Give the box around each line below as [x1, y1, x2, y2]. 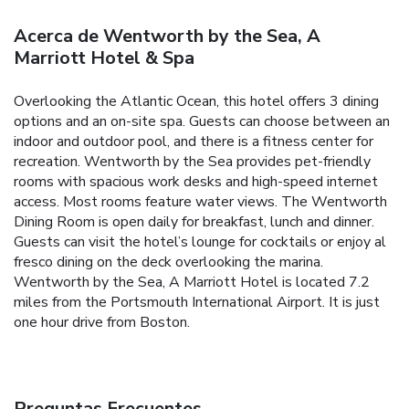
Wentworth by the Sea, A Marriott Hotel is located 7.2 [14, 271, 370, 292]
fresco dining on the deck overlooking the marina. [14, 251, 323, 272]
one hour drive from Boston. [14, 311, 190, 332]
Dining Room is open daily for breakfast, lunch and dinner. [14, 211, 374, 232]
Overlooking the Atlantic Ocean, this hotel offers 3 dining [14, 90, 379, 111]
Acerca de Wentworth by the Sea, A [14, 23, 320, 48]
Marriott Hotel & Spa [14, 45, 194, 70]
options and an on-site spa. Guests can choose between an [14, 110, 390, 131]
